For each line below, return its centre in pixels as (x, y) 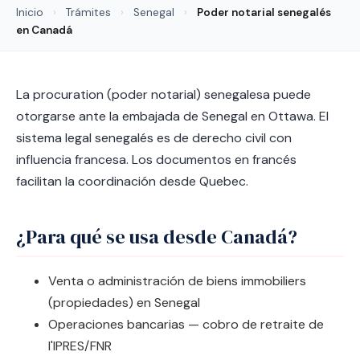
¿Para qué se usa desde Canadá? (157, 237)
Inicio (30, 12)
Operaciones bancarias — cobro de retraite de (186, 324)
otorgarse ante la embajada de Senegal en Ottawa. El (172, 116)
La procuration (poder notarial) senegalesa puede (164, 94)
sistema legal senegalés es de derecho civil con (154, 138)
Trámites (88, 12)
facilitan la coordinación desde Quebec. (132, 181)
